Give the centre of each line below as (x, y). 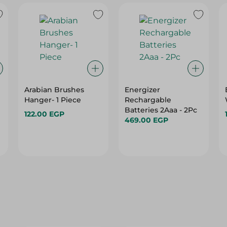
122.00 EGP (45, 114)
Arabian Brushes (54, 90)
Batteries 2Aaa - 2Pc (161, 110)
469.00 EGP (146, 120)
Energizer (142, 90)
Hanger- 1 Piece (53, 100)
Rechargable (148, 100)
